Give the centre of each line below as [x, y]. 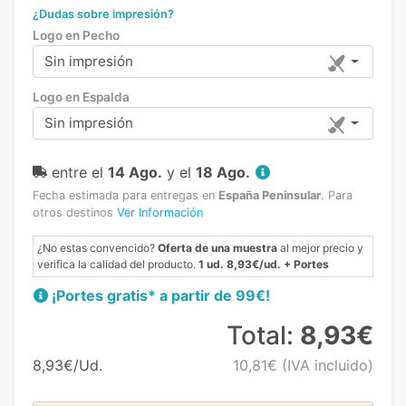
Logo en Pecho [76, 35]
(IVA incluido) [325, 365]
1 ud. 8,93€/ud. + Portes [264, 264]
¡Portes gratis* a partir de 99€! [161, 295]
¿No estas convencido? [97, 247]
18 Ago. [223, 172]
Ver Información [160, 212]
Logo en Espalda [81, 97]
